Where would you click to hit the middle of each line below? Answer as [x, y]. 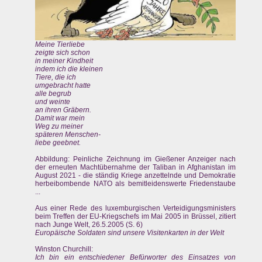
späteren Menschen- [68, 134]
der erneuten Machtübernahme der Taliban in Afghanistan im [136, 167]
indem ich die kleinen [69, 69]
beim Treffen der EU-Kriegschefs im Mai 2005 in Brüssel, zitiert [136, 216]
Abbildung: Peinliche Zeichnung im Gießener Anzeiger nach [136, 159]
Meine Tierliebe [60, 44]
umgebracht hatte [63, 85]
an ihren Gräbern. [63, 110]
